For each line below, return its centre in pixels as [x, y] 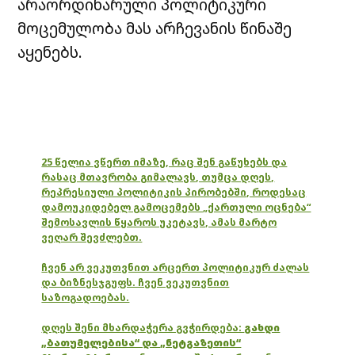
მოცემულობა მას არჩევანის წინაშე [155, 28]
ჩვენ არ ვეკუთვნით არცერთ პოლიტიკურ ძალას [176, 267]
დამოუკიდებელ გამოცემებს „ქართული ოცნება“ [176, 207]
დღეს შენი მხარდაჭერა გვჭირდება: [143, 327]
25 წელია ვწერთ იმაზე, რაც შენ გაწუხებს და [164, 162]
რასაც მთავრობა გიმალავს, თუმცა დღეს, [158, 177]
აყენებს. [50, 52]
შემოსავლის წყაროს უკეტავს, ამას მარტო [159, 222]
